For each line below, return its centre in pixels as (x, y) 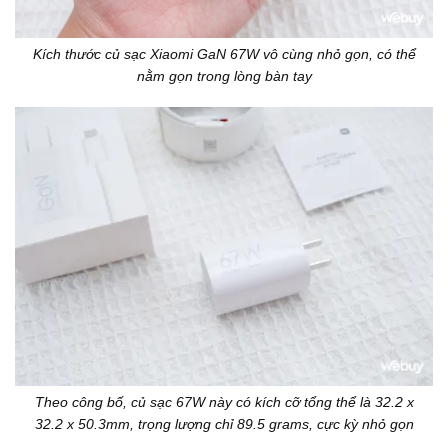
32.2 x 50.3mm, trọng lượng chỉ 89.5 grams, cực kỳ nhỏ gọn (224, 423)
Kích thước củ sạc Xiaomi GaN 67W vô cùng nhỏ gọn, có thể (224, 53)
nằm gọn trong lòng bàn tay (224, 75)
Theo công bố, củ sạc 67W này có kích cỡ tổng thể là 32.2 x (224, 401)
